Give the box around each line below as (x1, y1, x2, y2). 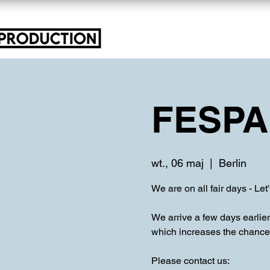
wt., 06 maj (151, 157, 204, 169)
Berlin (218, 157, 246, 169)
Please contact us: (151, 255, 230, 266)
